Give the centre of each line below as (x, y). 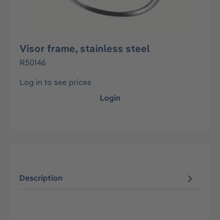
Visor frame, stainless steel (85, 48)
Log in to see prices (55, 82)
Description (41, 178)
